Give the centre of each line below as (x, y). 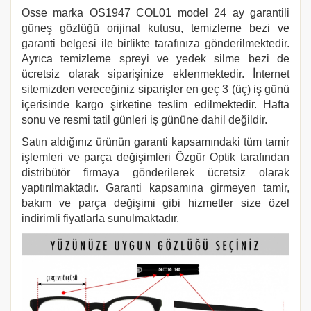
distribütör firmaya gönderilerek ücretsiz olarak (155, 173)
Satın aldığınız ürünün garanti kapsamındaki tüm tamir (155, 142)
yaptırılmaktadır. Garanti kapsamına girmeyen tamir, (155, 188)
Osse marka (56, 13)
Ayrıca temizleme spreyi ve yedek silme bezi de (155, 59)
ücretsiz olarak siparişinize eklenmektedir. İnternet (155, 74)
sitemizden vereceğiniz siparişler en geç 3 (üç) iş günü (155, 89)
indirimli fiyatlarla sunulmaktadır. (100, 218)
